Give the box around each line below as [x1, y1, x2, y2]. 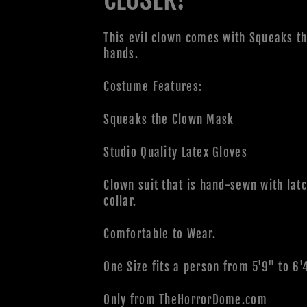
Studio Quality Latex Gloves [103, 145, 247, 160]
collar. [103, 194, 140, 209]
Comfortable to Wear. [103, 227, 216, 242]
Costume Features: [103, 79, 203, 95]
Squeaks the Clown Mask [103, 112, 234, 127]
